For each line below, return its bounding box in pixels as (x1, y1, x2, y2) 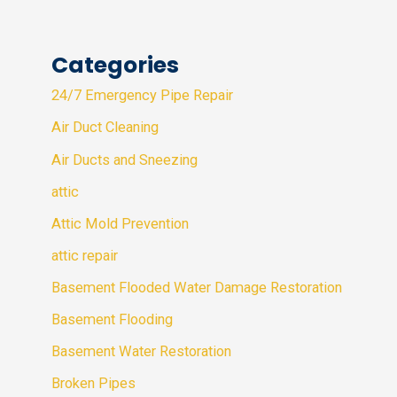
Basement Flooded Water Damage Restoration (51, 278, 343, 296)
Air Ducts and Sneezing (51, 151, 198, 168)
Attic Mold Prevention (51, 214, 190, 232)
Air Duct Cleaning (51, 119, 160, 136)
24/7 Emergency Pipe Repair (51, 87, 234, 105)
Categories (51, 50, 180, 82)
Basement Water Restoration (51, 343, 232, 361)
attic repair (51, 246, 119, 264)
